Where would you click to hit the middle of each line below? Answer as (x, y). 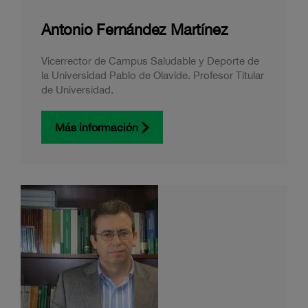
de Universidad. (77, 90)
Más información (97, 127)
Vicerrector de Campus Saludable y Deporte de (150, 61)
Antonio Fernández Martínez (135, 30)
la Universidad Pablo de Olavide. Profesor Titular (153, 75)
